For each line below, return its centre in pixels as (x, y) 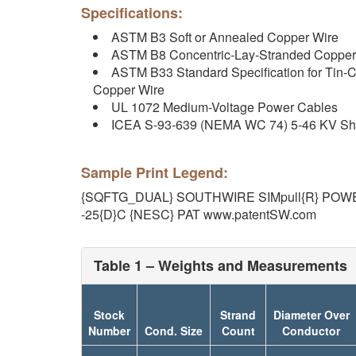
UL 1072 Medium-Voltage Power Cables (225, 107)
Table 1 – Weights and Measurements (221, 265)
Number (109, 331)
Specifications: (132, 13)
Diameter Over (311, 315)
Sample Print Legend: (155, 172)
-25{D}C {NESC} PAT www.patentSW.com (199, 214)
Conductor (311, 331)
